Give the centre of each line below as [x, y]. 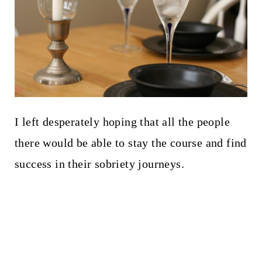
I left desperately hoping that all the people [122, 121]
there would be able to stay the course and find [130, 142]
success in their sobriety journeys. [99, 163]
